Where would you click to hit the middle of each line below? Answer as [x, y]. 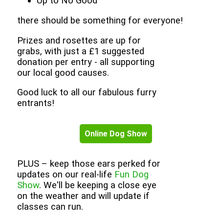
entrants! [36, 103]
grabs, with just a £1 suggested [81, 51]
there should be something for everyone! [100, 21]
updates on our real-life [66, 175]
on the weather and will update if [83, 196]
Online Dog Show [116, 134]
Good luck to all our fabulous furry [87, 93]
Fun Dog [131, 175]
